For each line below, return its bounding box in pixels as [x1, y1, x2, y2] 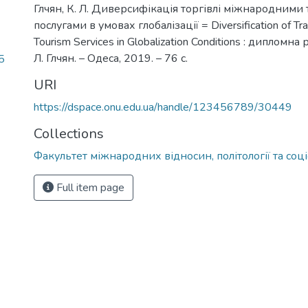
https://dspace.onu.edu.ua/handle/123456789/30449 [34, 99, 292, 115]
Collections [34, 124, 104, 143]
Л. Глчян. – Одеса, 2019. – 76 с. [34, 50, 188, 66]
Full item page [54, 179, 124, 195]
